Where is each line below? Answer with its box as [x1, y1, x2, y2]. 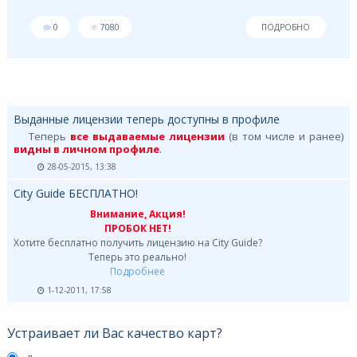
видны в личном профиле [13, 141, 159, 156]
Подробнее [110, 264, 166, 278]
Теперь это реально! [88, 249, 187, 264]
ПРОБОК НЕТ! [104, 221, 171, 235]
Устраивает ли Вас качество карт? [6, 324, 222, 342]
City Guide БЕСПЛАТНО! [13, 185, 138, 201]
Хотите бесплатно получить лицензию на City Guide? [13, 235, 262, 249]
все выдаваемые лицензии [70, 128, 226, 143]
